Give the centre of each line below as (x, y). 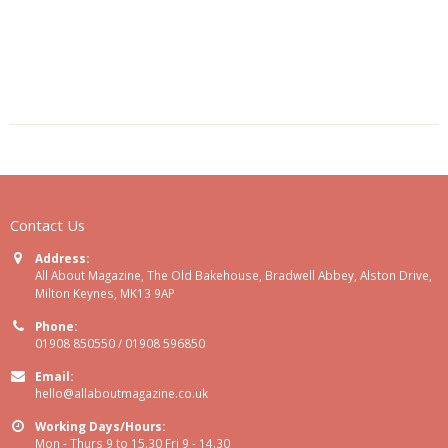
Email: (54, 375)
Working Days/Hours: (100, 425)
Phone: (56, 325)
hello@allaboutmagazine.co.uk (121, 392)
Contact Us (47, 224)
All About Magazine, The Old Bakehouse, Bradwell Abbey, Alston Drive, (233, 274)
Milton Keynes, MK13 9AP (105, 292)
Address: (62, 257)
